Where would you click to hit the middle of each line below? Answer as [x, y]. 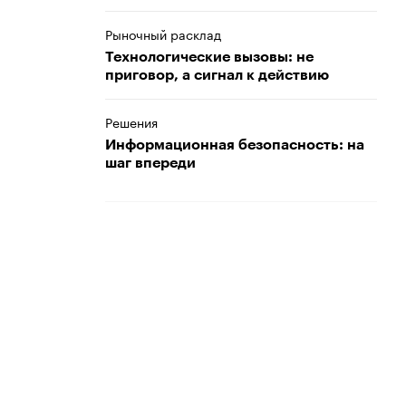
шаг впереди [150, 163]
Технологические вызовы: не [209, 57]
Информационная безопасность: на [235, 145]
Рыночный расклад [163, 34]
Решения [131, 121]
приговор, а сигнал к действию [217, 75]
